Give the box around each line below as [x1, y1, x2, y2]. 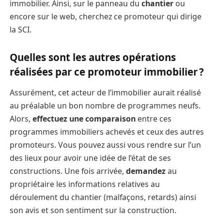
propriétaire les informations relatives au [10, 179, 160, 190]
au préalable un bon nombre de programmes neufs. [10, 100, 201, 111]
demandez [126, 166, 166, 177]
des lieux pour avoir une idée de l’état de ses [10, 153, 171, 164]
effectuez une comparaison [32, 113, 136, 124]
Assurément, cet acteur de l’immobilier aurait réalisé [10, 87, 201, 98]
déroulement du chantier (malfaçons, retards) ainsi [10, 192, 196, 203]
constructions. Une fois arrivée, [10, 166, 126, 177]
